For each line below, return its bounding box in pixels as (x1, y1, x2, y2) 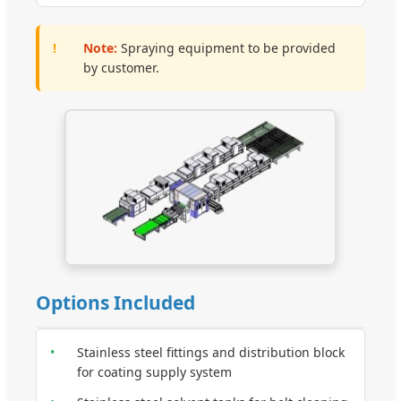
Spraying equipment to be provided (117, 39, 336, 56)
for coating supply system (77, 363, 232, 380)
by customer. (83, 59, 159, 76)
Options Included (36, 290, 195, 315)
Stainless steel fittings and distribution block (77, 344, 345, 361)
